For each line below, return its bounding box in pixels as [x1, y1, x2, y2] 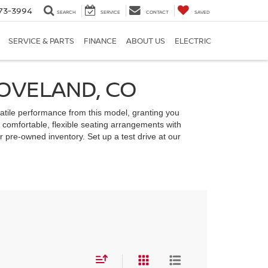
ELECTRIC [175, 35, 211, 47]
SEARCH [57, 8, 76, 16]
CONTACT [146, 8, 169, 16]
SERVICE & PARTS [8, 35, 74, 47]
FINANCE [84, 35, 117, 47]
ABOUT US [126, 35, 165, 47]
